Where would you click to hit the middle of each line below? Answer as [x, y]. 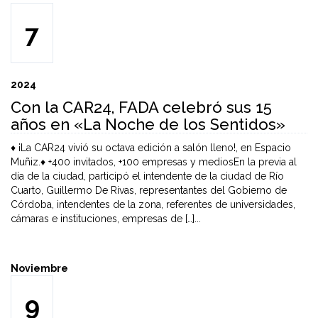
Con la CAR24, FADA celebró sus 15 [141, 107]
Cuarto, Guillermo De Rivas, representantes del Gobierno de [149, 190]
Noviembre [39, 268]
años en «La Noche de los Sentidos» [148, 124]
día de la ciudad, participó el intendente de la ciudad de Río [147, 176]
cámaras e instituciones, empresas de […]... [106, 219]
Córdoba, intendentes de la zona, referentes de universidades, [153, 204]
